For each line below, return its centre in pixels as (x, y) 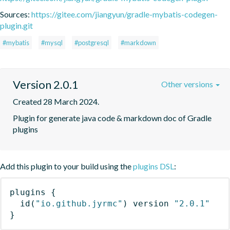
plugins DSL (154, 166)
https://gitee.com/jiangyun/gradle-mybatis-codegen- (124, 14)
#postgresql (92, 42)
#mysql (52, 42)
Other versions (188, 84)
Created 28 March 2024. (56, 101)
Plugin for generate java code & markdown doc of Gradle (112, 118)
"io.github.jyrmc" (79, 203)
